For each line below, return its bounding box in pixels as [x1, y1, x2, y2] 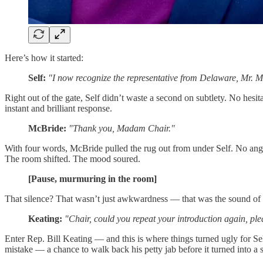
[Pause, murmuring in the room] [28, 173, 157, 184]
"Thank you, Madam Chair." [69, 123, 175, 133]
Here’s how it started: [5, 52, 83, 63]
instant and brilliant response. [5, 103, 112, 113]
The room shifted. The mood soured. [5, 153, 140, 164]
